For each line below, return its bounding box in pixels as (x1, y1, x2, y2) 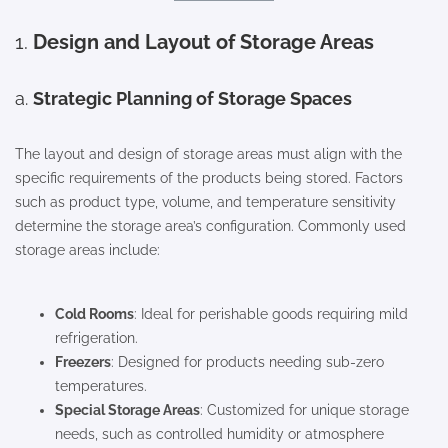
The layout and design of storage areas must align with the (15, 145, 402, 162)
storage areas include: (15, 241, 160, 258)
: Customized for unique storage (200, 401, 409, 418)
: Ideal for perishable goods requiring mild (134, 305, 408, 322)
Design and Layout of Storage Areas (33, 29, 374, 54)
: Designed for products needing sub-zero (111, 353, 384, 370)
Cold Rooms (55, 305, 134, 322)
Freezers (55, 353, 111, 370)
